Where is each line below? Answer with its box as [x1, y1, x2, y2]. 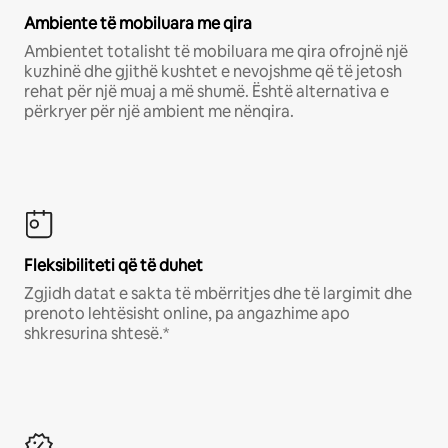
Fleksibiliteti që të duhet [24, 255, 203, 277]
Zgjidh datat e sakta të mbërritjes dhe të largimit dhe [24, 283, 412, 305]
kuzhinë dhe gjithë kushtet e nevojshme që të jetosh [24, 61, 402, 83]
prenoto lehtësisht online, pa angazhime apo [24, 303, 350, 325]
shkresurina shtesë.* [24, 323, 169, 345]
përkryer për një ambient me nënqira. [24, 101, 294, 123]
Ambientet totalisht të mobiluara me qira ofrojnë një [24, 41, 408, 63]
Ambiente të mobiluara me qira [24, 13, 252, 35]
